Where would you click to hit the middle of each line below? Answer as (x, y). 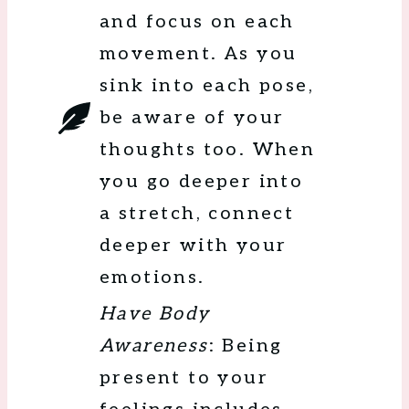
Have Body (155, 315)
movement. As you (199, 54)
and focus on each (197, 22)
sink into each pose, (207, 86)
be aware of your (192, 118)
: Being (246, 346)
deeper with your (194, 246)
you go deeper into (202, 182)
